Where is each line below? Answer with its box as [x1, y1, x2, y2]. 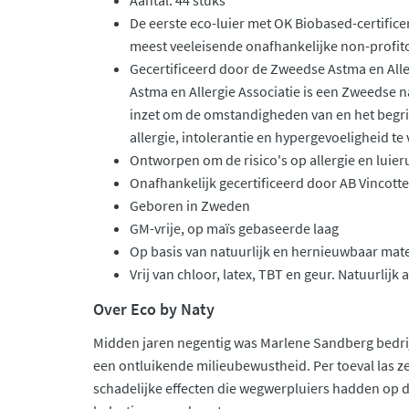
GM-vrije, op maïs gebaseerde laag [130, 219, 339, 237]
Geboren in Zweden [130, 196, 250, 215]
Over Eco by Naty [93, 299, 215, 320]
